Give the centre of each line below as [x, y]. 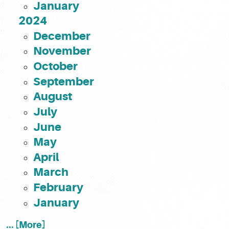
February [58, 187]
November [62, 51]
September [63, 81]
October [55, 66]
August [52, 97]
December [62, 36]
